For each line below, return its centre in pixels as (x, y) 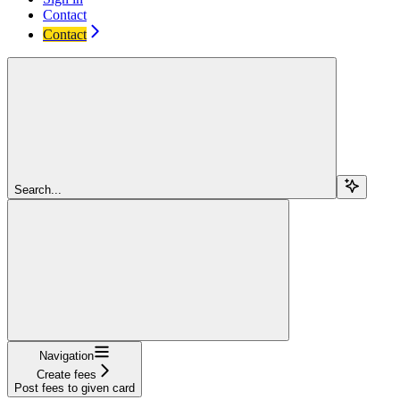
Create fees (67, 375)
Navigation (67, 356)
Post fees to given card (75, 388)
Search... (38, 190)
